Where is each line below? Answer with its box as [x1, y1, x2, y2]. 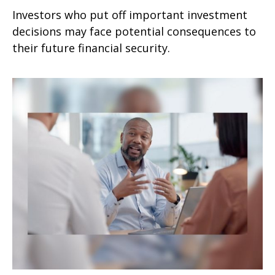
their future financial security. [12, 40, 170, 55]
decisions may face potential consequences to [12, 23, 256, 39]
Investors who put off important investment [12, 7, 247, 22]
